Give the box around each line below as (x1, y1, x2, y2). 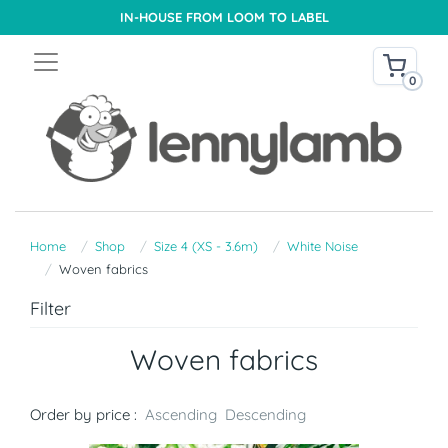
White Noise (287, 238, 358, 255)
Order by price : (30, 405, 137, 425)
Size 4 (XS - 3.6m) (154, 238, 258, 255)
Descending (225, 405, 306, 425)
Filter (30, 297, 71, 321)
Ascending (145, 405, 217, 425)
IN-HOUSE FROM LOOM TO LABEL (119, 9, 329, 25)
